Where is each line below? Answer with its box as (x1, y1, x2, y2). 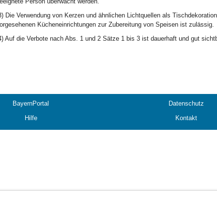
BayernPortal (13, 100, 49, 107)
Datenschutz (169, 100, 204, 107)
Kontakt (175, 114, 197, 122)
